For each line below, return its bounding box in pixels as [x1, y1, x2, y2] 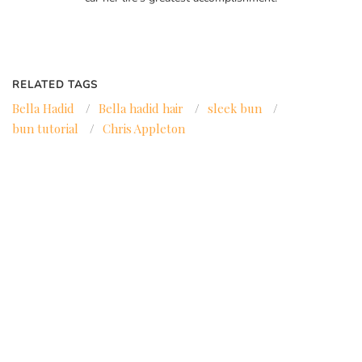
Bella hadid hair [99, 100, 183, 117]
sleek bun [208, 100, 262, 117]
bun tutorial [12, 120, 78, 137]
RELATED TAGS [12, 78, 99, 93]
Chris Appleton [103, 120, 185, 137]
